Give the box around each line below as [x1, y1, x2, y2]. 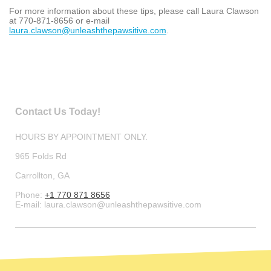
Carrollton [15, 170, 53, 180]
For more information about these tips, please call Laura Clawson [9, 5, 259, 16]
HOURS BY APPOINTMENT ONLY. [15, 131, 148, 142]
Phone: [15, 189, 45, 200]
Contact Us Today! [15, 106, 100, 117]
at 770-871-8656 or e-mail [9, 15, 109, 25]
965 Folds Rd [15, 151, 67, 161]
